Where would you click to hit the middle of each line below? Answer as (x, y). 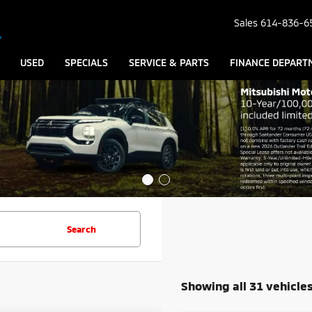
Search (81, 229)
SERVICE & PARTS (169, 63)
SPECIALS (86, 63)
